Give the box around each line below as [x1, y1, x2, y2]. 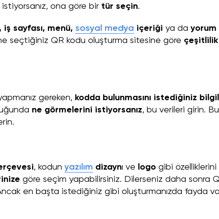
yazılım [65, 163, 93, 172]
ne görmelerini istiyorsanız [32, 106, 142, 115]
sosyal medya [75, 24, 134, 33]
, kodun [34, 163, 62, 172]
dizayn [93, 163, 122, 172]
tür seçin [101, 2, 138, 11]
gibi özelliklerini [158, 163, 217, 172]
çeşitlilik [184, 36, 218, 45]
